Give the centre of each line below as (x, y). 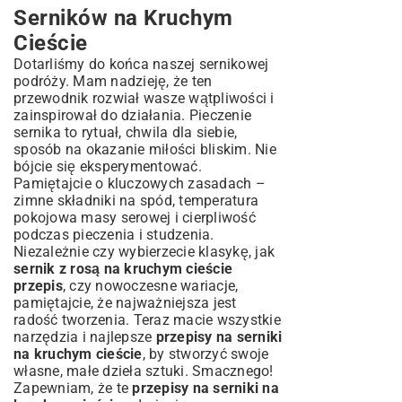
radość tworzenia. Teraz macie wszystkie (147, 320)
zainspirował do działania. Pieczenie (132, 115)
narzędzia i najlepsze (85, 337)
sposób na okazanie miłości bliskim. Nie (145, 149)
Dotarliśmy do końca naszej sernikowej (141, 64)
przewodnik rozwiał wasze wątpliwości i (144, 98)
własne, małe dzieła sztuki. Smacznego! (144, 371)
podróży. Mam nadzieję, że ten (113, 81)
